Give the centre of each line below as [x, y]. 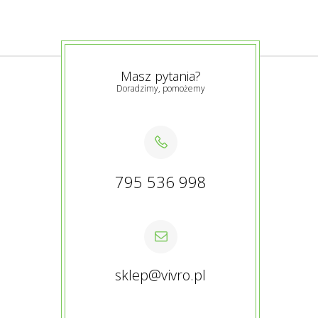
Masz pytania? [160, 76]
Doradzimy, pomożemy [160, 88]
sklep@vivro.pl [160, 275]
